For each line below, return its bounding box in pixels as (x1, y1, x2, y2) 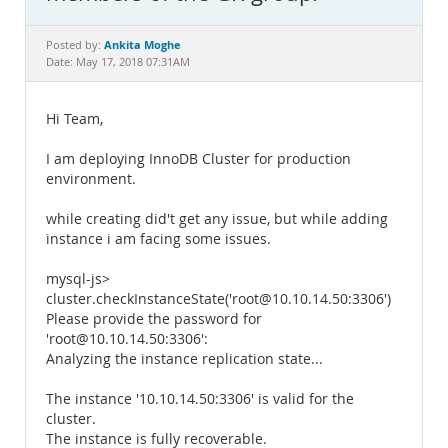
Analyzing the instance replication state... (46, 350, 323, 368)
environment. (46, 170, 136, 188)
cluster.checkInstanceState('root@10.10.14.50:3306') (46, 290, 391, 308)
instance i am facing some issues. (46, 230, 271, 248)
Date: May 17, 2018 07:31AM (46, 55, 190, 69)
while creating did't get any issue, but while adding (46, 210, 388, 228)
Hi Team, (46, 110, 103, 128)
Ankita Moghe (104, 37, 181, 52)
